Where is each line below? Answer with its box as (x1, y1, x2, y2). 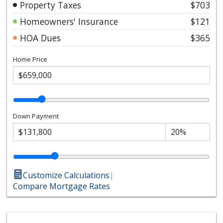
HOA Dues (20, 31, 61, 44)
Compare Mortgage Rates (13, 180, 111, 192)
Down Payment (13, 111, 59, 120)
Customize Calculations (23, 169, 110, 181)
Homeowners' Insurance (20, 15, 118, 27)
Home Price (13, 54, 48, 64)
